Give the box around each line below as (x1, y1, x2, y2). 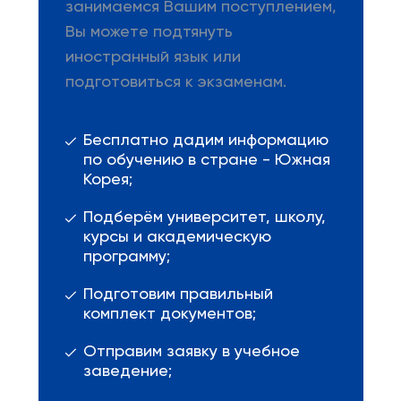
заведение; (82, 363, 172, 380)
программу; (82, 249, 170, 265)
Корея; (82, 172, 132, 188)
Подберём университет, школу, (82, 209, 326, 226)
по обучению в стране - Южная (82, 152, 330, 168)
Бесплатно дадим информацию (82, 132, 328, 149)
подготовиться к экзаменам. (64, 74, 286, 90)
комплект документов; (82, 306, 256, 322)
